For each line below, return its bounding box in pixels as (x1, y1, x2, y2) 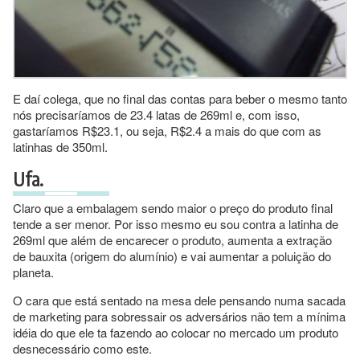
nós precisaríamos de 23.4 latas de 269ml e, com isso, (13, 105, 300, 123)
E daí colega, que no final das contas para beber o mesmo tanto (13, 89, 347, 107)
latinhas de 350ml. (13, 137, 108, 155)
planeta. (13, 263, 54, 280)
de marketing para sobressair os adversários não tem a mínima (13, 307, 346, 325)
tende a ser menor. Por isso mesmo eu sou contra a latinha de (13, 215, 338, 232)
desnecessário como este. (13, 339, 152, 357)
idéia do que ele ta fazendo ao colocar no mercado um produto (13, 323, 338, 341)
